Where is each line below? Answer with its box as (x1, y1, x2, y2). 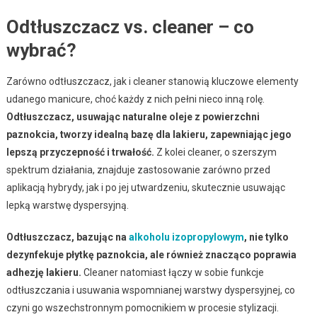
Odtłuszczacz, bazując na (6, 231, 129, 243)
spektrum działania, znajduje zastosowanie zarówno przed (6, 163, 270, 175)
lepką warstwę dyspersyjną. (6, 199, 129, 211)
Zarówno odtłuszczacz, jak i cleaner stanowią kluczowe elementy (6, 75, 299, 87)
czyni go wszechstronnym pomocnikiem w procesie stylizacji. (6, 301, 279, 313)
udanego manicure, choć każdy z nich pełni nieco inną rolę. (6, 93, 265, 105)
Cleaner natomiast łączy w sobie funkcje (81, 266, 264, 278)
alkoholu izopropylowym (128, 231, 244, 243)
